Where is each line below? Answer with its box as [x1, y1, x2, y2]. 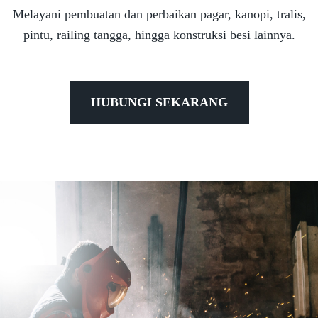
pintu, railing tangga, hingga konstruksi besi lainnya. [23, 27, 295, 42]
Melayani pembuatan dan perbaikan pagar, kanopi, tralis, [12, 6, 306, 21]
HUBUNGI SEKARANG [90, 94, 228, 109]
